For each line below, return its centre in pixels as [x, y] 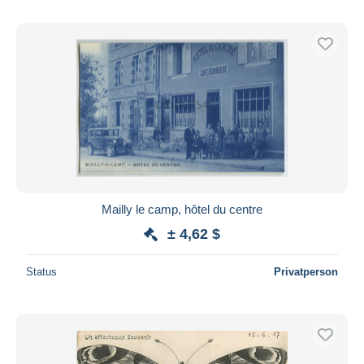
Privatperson [306, 271]
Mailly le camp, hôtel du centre [182, 209]
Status [41, 271]
